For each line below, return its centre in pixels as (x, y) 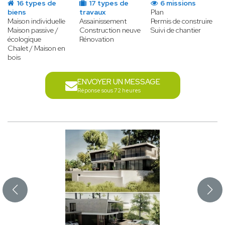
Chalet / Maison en (36, 48)
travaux (92, 12)
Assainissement (103, 21)
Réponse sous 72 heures (109, 91)
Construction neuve (110, 30)
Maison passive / (33, 30)
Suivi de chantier (176, 30)
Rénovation (96, 39)
